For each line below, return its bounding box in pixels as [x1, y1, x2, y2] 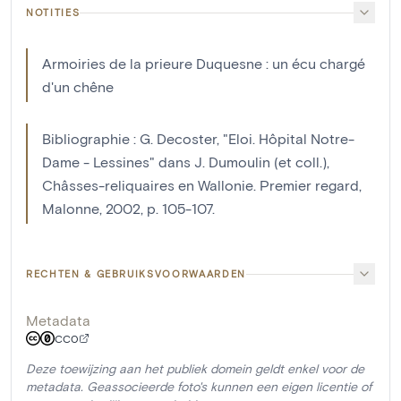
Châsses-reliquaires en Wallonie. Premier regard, [42, 176, 362, 194]
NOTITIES [26, 6, 81, 19]
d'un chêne [42, 78, 114, 96]
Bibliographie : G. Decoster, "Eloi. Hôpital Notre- [42, 130, 354, 148]
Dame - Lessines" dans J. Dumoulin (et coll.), [42, 153, 329, 171]
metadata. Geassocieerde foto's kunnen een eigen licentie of [26, 379, 371, 395]
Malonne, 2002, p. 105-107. [42, 200, 215, 218]
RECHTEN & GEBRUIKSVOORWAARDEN [26, 268, 246, 280]
